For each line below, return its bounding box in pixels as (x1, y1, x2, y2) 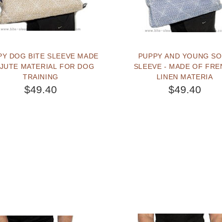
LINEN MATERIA (156, 72, 213, 81)
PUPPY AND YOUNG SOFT (138, 52, 212, 60)
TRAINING (23, 72, 58, 81)
